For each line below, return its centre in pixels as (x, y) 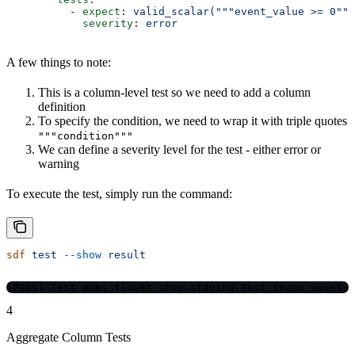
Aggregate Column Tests (69, 338)
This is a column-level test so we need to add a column (174, 93)
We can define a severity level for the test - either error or (179, 150)
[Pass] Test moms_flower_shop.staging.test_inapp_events (177, 288)
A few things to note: (59, 63)
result (124, 255)
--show (79, 255)
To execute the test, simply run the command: (119, 194)
